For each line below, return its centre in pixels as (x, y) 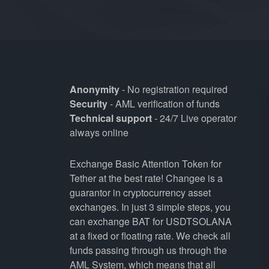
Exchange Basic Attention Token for (145, 164)
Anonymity (94, 89)
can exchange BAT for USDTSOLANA (150, 221)
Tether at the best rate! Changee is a (146, 178)
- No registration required (173, 89)
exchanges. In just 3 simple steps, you (150, 207)
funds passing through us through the (148, 250)
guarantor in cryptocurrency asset (140, 192)
